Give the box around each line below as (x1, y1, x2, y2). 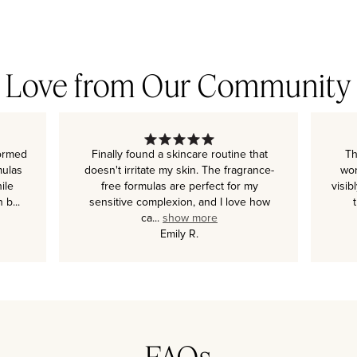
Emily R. (160, 227, 198, 241)
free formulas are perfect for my (100, 179, 258, 193)
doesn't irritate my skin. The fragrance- (84, 163, 274, 177)
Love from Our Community (6, 66, 351, 104)
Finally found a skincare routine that (91, 147, 268, 161)
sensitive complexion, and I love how (88, 195, 270, 209)
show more (163, 211, 218, 225)
